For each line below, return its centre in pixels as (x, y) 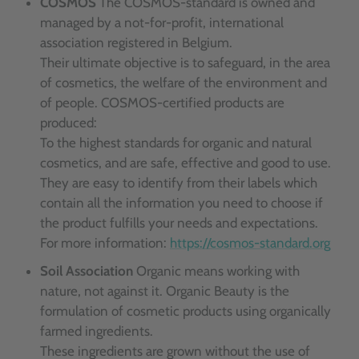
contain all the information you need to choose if (182, 203)
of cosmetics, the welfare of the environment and (184, 83)
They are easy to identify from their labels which (179, 183)
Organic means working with (216, 271)
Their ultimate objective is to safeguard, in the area (185, 63)
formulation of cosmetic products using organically (186, 311)
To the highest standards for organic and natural (176, 143)
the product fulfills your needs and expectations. (179, 223)
